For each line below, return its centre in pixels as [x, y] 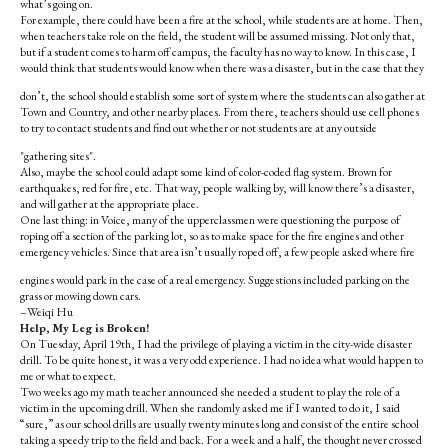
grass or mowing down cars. [80, 296]
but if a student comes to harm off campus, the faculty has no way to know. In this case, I [218, 52]
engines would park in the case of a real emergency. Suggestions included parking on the [215, 280]
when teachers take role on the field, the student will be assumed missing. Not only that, [217, 36]
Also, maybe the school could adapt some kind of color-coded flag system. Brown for [206, 172]
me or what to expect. [68, 376]
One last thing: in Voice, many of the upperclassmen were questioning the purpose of [210, 220]
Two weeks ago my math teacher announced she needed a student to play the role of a [210, 392]
